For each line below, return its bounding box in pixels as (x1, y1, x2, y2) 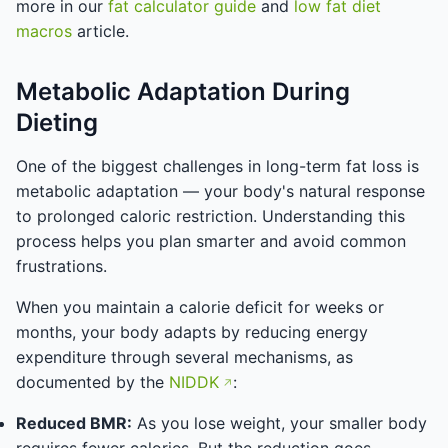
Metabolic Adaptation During (16, 77, 350, 106)
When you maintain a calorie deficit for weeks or (16, 297, 384, 317)
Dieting (16, 108, 98, 137)
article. (72, 21, 129, 41)
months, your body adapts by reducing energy (16, 322, 368, 342)
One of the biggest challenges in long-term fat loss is (16, 156, 419, 176)
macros (16, 21, 72, 41)
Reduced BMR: (16, 413, 132, 433)
